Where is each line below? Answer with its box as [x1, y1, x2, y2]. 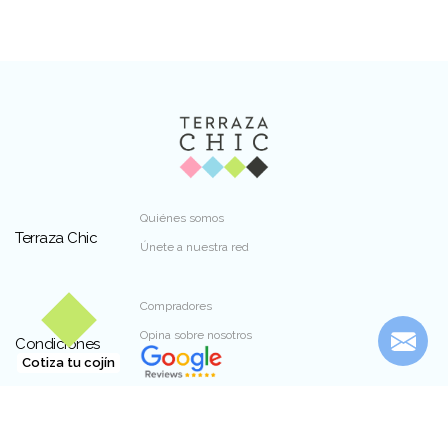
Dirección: [140, 422, 193, 437]
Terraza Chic [15, 229, 97, 248]
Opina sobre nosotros [140, 328, 252, 343]
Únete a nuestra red [140, 240, 249, 255]
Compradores [140, 299, 212, 314]
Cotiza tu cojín [22, 355, 115, 370]
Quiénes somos [140, 211, 224, 226]
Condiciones [15, 334, 100, 353]
